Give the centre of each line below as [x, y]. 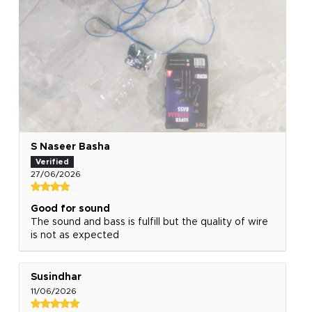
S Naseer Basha [70, 147]
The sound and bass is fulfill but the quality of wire [149, 223]
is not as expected [75, 236]
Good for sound [70, 209]
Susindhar [56, 278]
